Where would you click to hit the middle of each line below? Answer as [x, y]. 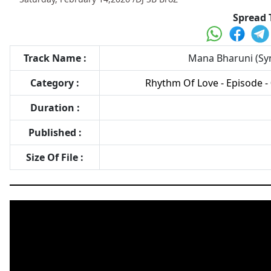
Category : [55, 83]
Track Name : [55, 58]
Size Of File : [55, 157]
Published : [55, 132]
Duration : [55, 108]
